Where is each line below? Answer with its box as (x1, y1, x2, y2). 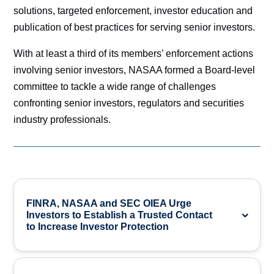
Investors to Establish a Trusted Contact (26, 210, 213, 220)
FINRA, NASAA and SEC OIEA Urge (26, 198, 192, 209)
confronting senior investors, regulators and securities (13, 98, 245, 108)
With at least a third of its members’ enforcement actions (13, 48, 254, 59)
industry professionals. (13, 114, 111, 125)
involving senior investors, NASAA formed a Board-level (13, 65, 256, 75)
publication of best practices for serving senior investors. (13, 22, 256, 32)
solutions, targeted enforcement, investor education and (13, 6, 253, 16)
